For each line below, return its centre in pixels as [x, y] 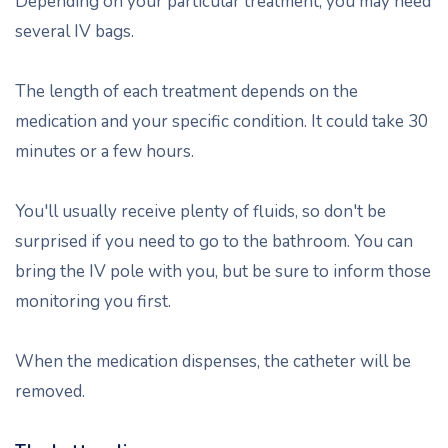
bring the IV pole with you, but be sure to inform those [223, 271]
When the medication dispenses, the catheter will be [213, 361]
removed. [50, 391]
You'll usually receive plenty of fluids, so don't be [200, 211]
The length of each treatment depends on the [186, 91]
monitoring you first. [93, 301]
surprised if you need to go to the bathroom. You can [214, 241]
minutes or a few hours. [104, 151]
